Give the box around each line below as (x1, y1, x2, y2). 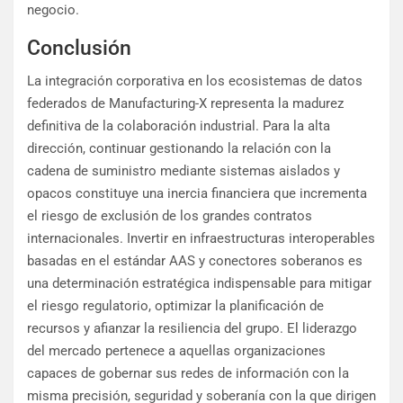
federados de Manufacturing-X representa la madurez (27, 95, 344, 112)
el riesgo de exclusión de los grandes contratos (27, 208, 312, 225)
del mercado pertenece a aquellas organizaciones (27, 343, 326, 360)
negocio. (27, 2, 79, 19)
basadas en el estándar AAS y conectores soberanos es (27, 253, 363, 270)
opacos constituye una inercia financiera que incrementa (27, 185, 367, 202)
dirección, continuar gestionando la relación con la (27, 140, 331, 157)
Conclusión (27, 36, 131, 61)
